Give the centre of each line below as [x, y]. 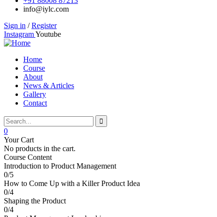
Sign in [15, 25]
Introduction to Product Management [60, 166]
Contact [35, 103]
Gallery [35, 94]
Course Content [28, 157]
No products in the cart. [40, 148]
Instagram [19, 34]
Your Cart [19, 139]
